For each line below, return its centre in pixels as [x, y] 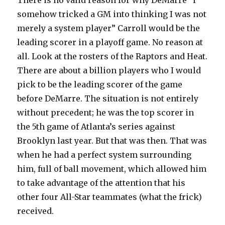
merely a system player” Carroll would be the [109, 28]
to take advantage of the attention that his [101, 183]
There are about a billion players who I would [109, 71]
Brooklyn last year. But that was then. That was [112, 141]
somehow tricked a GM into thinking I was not [112, 14]
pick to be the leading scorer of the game [100, 85]
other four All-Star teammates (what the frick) [110, 197]
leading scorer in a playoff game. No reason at [110, 42]
